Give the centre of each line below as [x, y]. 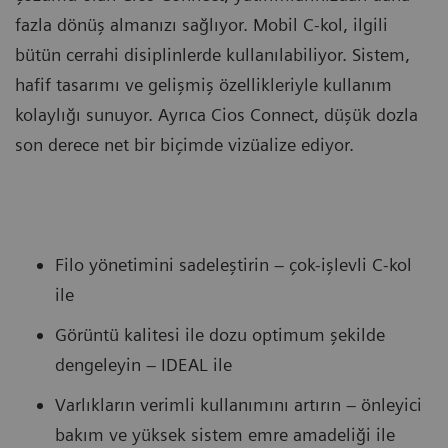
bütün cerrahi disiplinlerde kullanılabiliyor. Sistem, [212, 54]
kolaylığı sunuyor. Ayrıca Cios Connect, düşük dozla [216, 114]
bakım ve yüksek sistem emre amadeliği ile [225, 434]
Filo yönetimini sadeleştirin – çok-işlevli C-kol [233, 264]
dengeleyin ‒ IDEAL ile [143, 364]
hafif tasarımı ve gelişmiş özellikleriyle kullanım [203, 84]
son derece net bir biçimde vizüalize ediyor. [184, 144]
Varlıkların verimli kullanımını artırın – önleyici [238, 404]
